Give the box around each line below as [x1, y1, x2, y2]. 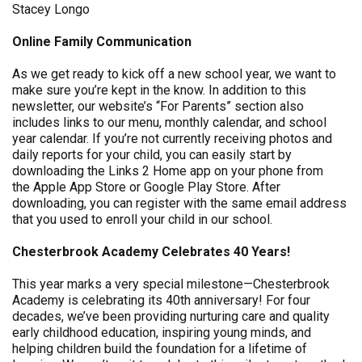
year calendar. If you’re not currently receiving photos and [12, 131, 332, 146]
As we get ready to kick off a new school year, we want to [12, 66, 336, 82]
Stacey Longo [12, 2, 90, 17]
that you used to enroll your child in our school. [12, 212, 272, 227]
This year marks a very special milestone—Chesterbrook [12, 276, 330, 292]
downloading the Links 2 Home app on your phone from [12, 163, 323, 179]
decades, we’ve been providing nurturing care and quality [12, 309, 330, 324]
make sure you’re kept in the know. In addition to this [12, 82, 306, 98]
